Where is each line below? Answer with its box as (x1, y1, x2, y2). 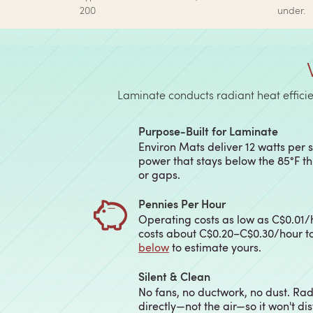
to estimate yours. (169, 240, 261, 255)
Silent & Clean (138, 268, 210, 284)
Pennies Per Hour (138, 196, 226, 212)
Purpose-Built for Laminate (138, 123, 278, 139)
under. (277, 3, 305, 17)
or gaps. (138, 167, 180, 182)
